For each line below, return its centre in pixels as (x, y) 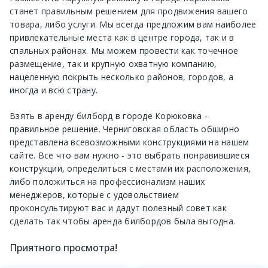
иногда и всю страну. (54, 90)
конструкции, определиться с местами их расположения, (130, 169)
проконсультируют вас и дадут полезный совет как (118, 208)
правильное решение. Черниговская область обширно (124, 129)
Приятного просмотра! (63, 248)
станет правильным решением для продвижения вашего (129, 11)
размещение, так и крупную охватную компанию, (113, 64)
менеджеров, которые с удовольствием (94, 195)
